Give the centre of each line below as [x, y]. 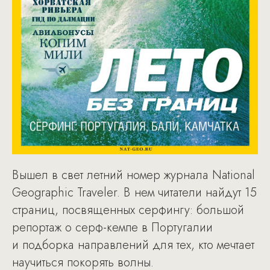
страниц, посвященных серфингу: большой [128, 210]
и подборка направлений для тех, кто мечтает [133, 245]
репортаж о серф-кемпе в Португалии [112, 227]
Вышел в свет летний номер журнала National [133, 175]
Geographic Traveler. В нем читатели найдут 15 [134, 192]
